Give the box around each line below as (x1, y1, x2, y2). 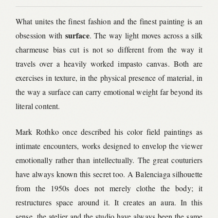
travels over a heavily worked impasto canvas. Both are (16, 58, 202, 69)
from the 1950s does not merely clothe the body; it (16, 182, 202, 193)
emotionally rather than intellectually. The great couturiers (16, 154, 202, 165)
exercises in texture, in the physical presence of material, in (16, 72, 202, 83)
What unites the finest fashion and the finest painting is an (16, 16, 202, 26)
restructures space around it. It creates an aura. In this (16, 197, 202, 207)
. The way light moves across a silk (89, 30, 202, 40)
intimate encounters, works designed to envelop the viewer (16, 140, 202, 151)
